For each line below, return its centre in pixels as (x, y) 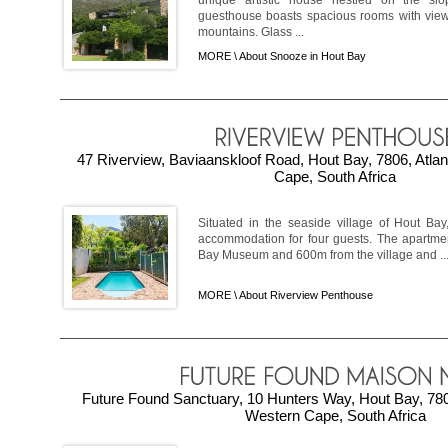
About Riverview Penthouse (306, 295)
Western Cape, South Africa (335, 416)
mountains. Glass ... (251, 32)
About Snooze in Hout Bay (302, 56)
